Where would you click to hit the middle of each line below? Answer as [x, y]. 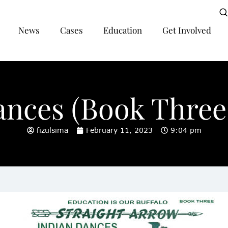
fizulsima [52, 130]
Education [123, 30]
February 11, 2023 [119, 130]
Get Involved [187, 30]
